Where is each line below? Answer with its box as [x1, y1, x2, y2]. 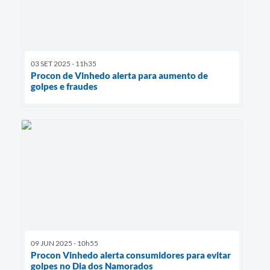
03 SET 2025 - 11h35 [31, 59, 96, 69]
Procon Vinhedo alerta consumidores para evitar [31, 250, 231, 261]
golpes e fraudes [31, 81, 98, 92]
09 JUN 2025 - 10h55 [31, 239, 98, 248]
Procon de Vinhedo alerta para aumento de [31, 70, 208, 81]
